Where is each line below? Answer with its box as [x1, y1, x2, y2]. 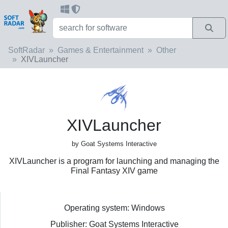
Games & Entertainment [58, 45, 144, 54]
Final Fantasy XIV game [70, 166, 158, 175]
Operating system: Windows [64, 203, 165, 212]
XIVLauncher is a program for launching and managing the [9, 156, 219, 165]
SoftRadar [8, 45, 45, 54]
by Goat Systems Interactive [71, 139, 157, 148]
